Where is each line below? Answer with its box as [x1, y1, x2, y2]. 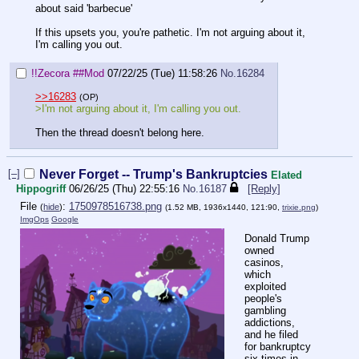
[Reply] [248, 183, 280, 196]
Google [51, 214, 79, 224]
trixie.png [282, 202, 316, 212]
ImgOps [20, 214, 49, 224]
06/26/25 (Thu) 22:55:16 [69, 183, 179, 196]
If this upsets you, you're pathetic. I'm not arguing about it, [35, 26, 305, 38]
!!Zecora [31, 67, 70, 80]
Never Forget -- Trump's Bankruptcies [39, 167, 268, 182]
